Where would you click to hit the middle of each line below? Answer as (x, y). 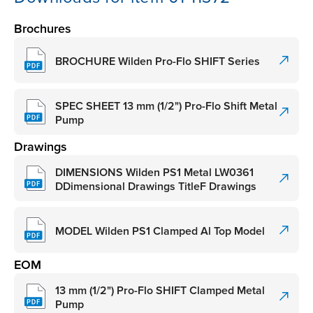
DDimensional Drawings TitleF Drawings (156, 186)
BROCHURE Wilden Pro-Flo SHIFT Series (158, 61)
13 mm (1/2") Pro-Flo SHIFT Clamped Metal (160, 290)
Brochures (43, 29)
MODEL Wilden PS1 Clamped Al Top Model (160, 231)
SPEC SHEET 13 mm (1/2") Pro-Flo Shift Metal (166, 106)
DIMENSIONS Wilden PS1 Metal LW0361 (154, 172)
